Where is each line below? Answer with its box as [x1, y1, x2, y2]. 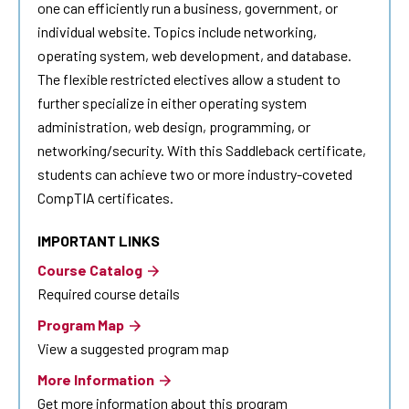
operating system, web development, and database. [37, 47, 351, 65]
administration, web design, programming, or [37, 118, 310, 136]
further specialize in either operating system [37, 94, 307, 112]
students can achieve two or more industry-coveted [37, 165, 352, 184]
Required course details [37, 285, 180, 303]
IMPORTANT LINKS [37, 232, 160, 250]
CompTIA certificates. [37, 189, 173, 207]
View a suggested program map [37, 340, 229, 358]
